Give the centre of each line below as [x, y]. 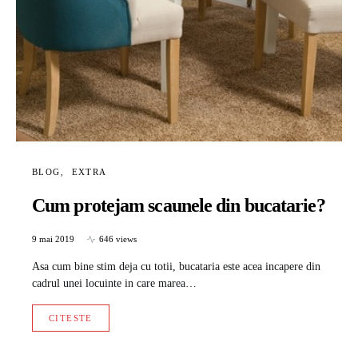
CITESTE [71, 318]
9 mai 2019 [53, 239]
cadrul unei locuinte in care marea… [114, 284]
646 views [118, 239]
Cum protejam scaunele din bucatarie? [179, 206]
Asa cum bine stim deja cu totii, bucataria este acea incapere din [176, 267]
